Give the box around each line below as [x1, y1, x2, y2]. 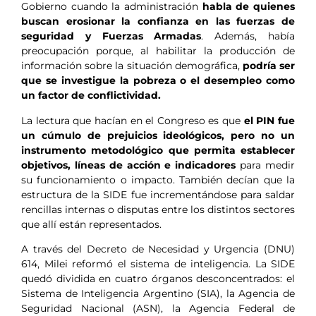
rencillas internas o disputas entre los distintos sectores [21, 202, 295, 216]
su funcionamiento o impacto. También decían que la [21, 173, 295, 186]
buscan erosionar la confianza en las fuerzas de [21, 15, 295, 28]
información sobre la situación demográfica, [21, 59, 240, 73]
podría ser [239, 59, 296, 73]
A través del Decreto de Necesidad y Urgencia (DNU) [21, 243, 295, 256]
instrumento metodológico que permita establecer [21, 143, 295, 157]
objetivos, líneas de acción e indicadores [21, 158, 236, 171]
